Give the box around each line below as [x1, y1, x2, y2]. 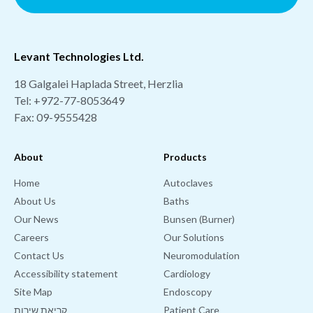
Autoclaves [163, 177, 213, 189]
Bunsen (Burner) [163, 213, 235, 226]
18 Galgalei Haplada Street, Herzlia [14, 76, 183, 90]
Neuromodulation [163, 249, 240, 262]
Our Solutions [163, 231, 224, 244]
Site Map [14, 286, 52, 298]
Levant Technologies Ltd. [14, 50, 144, 64]
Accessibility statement [14, 268, 118, 280]
